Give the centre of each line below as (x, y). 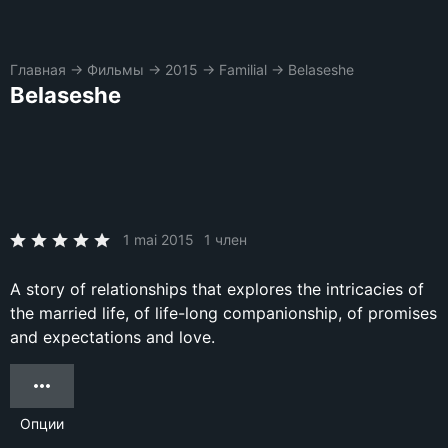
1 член (225, 239)
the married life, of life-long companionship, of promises (223, 313)
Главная (38, 69)
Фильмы (115, 69)
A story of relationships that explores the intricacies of (217, 289)
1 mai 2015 (158, 239)
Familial (243, 69)
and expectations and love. (112, 337)
